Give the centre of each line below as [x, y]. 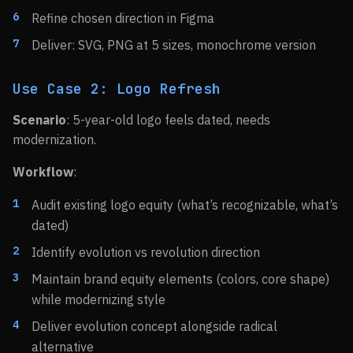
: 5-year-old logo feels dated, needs [168, 120]
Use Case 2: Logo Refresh [117, 89]
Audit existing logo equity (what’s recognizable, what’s [185, 205]
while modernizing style [98, 299]
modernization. [54, 139]
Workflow [43, 172]
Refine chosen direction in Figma [123, 18]
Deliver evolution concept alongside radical [154, 326]
